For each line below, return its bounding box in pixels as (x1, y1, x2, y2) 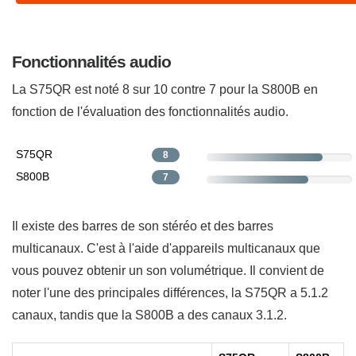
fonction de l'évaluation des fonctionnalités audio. (12, 104, 288, 118)
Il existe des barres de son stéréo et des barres (12, 219, 273, 233)
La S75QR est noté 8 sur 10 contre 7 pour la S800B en (12, 82, 318, 96)
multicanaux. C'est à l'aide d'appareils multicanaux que (12, 241, 320, 255)
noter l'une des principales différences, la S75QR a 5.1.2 (12, 285, 328, 300)
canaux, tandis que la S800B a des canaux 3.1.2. (12, 308, 287, 322)
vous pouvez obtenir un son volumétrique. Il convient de (12, 263, 324, 277)
